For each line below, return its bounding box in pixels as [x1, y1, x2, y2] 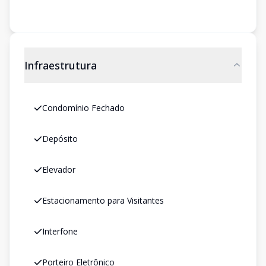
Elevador [42, 164, 75, 175]
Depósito [42, 133, 78, 144]
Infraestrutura [24, 58, 97, 72]
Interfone [42, 226, 78, 237]
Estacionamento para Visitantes [42, 195, 164, 206]
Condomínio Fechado [42, 102, 125, 113]
